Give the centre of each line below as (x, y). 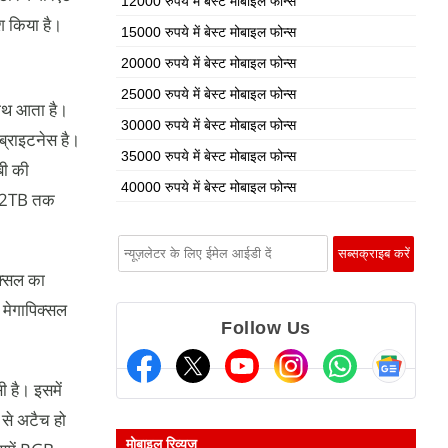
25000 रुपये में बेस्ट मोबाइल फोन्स (208, 94)
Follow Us (266, 328)
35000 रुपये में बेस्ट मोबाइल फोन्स (208, 156)
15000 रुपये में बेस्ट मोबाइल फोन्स (208, 32)
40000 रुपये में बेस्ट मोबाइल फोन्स (208, 187)
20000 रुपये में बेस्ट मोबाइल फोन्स (208, 63)
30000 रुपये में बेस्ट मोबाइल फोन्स (208, 125)
